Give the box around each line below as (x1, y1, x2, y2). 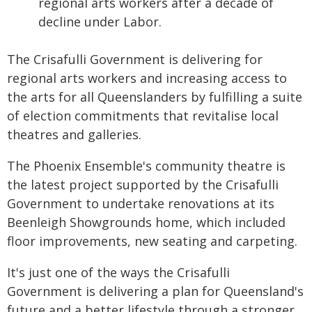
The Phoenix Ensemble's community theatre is (7, 157, 286, 174)
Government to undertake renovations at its (7, 195, 274, 212)
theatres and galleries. (7, 126, 141, 143)
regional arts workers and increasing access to (7, 70, 287, 86)
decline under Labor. (38, 13, 162, 30)
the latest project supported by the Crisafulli (7, 176, 279, 193)
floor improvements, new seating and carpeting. (7, 233, 297, 249)
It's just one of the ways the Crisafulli (7, 264, 230, 281)
